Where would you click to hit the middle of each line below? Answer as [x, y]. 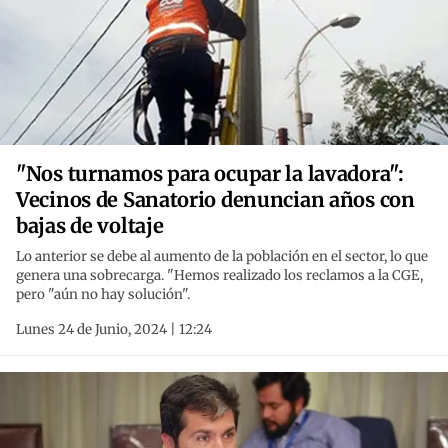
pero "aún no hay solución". [103, 295]
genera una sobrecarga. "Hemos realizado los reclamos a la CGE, [219, 276]
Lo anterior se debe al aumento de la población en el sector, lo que [222, 257]
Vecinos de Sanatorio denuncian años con [215, 200]
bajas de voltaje [90, 226]
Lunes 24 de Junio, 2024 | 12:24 [114, 330]
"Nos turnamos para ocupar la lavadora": [210, 174]
